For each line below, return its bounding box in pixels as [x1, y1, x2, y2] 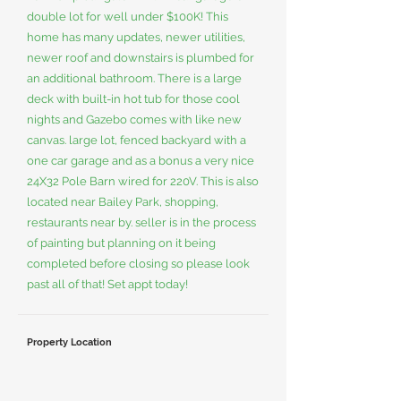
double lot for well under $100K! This [27, 10, 228, 23]
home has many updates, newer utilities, [27, 30, 245, 44]
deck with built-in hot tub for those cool [27, 92, 240, 106]
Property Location [27, 337, 112, 348]
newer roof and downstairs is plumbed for [27, 51, 254, 64]
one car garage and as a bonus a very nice [27, 154, 254, 167]
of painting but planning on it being [27, 236, 216, 250]
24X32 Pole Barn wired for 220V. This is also [27, 175, 259, 188]
